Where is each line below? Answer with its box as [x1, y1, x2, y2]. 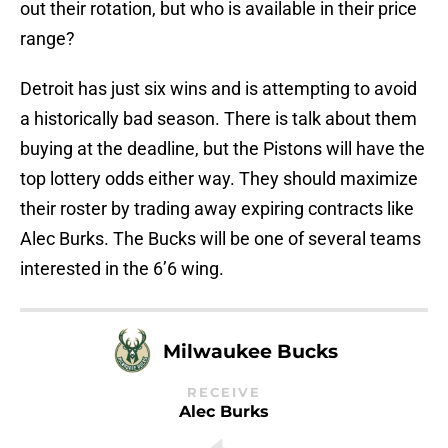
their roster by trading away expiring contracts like [20, 198, 414, 220]
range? [20, 28, 75, 50]
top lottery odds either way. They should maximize [20, 168, 418, 190]
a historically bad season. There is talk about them [20, 108, 417, 130]
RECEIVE [187, 385, 261, 401]
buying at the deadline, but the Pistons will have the [20, 138, 425, 160]
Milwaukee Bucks [163, 338, 338, 363]
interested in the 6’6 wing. [20, 258, 224, 280]
